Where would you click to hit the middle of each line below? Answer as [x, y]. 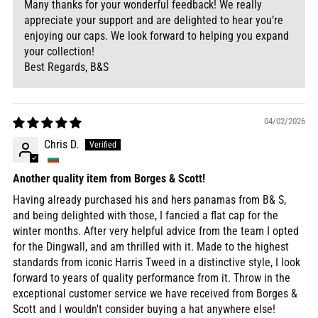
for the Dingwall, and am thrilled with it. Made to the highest [151, 247]
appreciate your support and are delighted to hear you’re [154, 21]
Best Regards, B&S [66, 67]
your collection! [59, 52]
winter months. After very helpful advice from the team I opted [156, 231]
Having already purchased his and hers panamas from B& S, [149, 200]
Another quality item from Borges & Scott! [109, 179]
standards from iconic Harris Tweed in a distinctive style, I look [157, 263]
